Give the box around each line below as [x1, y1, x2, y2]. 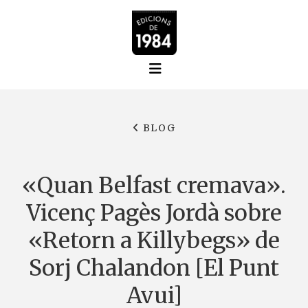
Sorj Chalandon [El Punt [29, 254, 279, 282]
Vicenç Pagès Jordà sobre [26, 199, 282, 227]
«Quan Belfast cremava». [22, 172, 286, 199]
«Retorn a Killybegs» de [28, 227, 280, 254]
